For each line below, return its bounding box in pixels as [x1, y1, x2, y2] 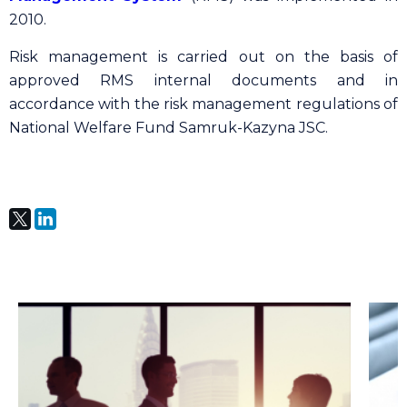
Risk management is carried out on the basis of [9, 48, 398, 65]
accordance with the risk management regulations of [9, 95, 398, 113]
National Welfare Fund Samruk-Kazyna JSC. [9, 119, 328, 136]
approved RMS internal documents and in [9, 72, 398, 89]
